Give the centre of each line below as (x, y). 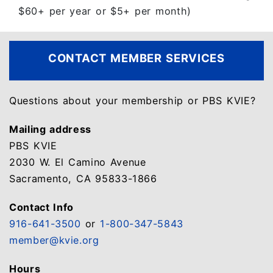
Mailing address (50, 129)
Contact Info (42, 207)
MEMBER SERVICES (168, 58)
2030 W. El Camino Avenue (78, 162)
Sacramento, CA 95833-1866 (83, 179)
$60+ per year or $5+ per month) (105, 11)
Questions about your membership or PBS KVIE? (133, 101)
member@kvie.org (54, 240)
